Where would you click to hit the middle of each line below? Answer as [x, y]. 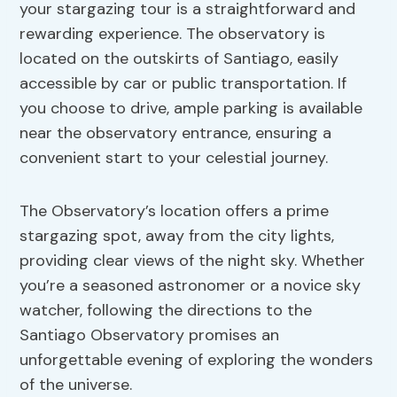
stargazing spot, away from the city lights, [177, 236]
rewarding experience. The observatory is [173, 34]
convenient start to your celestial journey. [174, 158]
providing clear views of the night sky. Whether [193, 261]
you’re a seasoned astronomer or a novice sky [191, 286]
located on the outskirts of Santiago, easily [179, 59]
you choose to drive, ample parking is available [191, 109]
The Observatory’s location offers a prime [175, 211]
